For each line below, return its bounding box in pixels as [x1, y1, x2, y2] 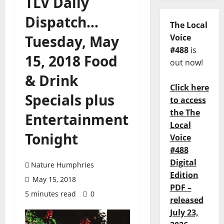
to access [169, 94, 206, 106]
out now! [169, 57, 203, 68]
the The [169, 107, 200, 118]
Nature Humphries [31, 160, 94, 169]
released [169, 194, 203, 206]
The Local [169, 19, 207, 31]
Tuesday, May [25, 32, 119, 51]
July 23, [169, 207, 198, 218]
